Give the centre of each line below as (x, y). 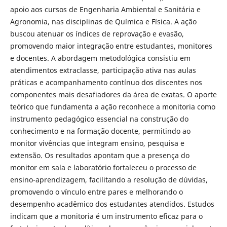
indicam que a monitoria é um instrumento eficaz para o (106, 216)
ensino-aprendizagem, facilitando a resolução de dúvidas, (109, 179)
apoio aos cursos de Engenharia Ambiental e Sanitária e (105, 9)
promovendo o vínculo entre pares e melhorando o (96, 192)
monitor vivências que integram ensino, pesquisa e (97, 143)
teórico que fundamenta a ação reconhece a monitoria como (112, 106)
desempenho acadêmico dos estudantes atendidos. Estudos (112, 204)
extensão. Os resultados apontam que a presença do (100, 155)
